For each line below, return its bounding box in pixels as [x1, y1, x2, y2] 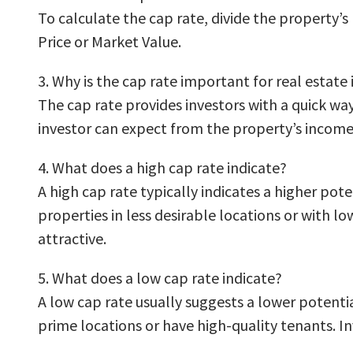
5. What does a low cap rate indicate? [38, 268, 282, 288]
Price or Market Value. [38, 32, 181, 52]
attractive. [38, 229, 106, 249]
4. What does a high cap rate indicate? [38, 158, 287, 178]
